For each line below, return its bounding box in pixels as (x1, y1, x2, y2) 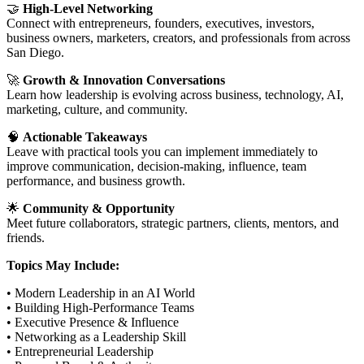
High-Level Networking (23, 2, 153, 16)
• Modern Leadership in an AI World (6, 286, 195, 301)
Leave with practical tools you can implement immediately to (6, 145, 318, 159)
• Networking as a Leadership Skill (6, 330, 186, 344)
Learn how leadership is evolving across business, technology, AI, (6, 88, 344, 102)
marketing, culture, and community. (6, 102, 188, 117)
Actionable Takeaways (23, 130, 147, 145)
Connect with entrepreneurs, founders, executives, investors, (6, 16, 314, 31)
